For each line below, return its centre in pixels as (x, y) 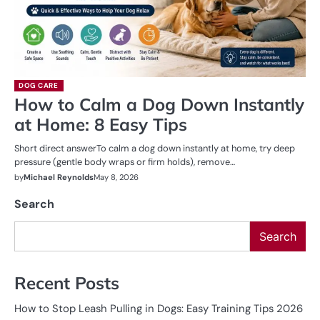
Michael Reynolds (59, 177)
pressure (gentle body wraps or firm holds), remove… (125, 162)
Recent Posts (67, 282)
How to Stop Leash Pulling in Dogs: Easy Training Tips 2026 (159, 308)
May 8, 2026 (116, 177)
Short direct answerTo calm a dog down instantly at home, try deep (155, 149)
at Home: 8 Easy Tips (101, 125)
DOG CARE (38, 86)
